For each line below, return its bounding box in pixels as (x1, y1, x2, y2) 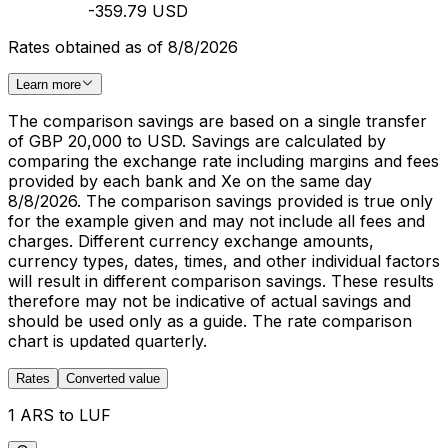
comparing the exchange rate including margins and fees (8, 151, 439, 171)
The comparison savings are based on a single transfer (8, 111, 427, 131)
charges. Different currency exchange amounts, (8, 231, 374, 251)
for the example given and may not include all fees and (8, 211, 425, 231)
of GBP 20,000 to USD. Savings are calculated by (8, 131, 386, 151)
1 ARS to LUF (8, 405, 111, 425)
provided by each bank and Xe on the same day (8, 171, 372, 191)
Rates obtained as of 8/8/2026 (8, 36, 238, 57)
